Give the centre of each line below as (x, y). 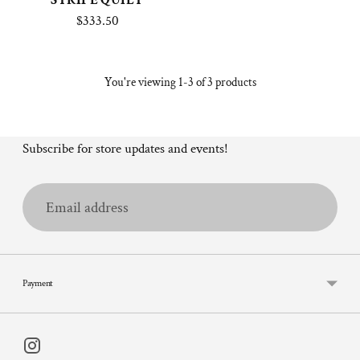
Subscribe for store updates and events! (125, 149)
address (44, 218)
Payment (38, 284)
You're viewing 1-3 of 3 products (180, 83)
